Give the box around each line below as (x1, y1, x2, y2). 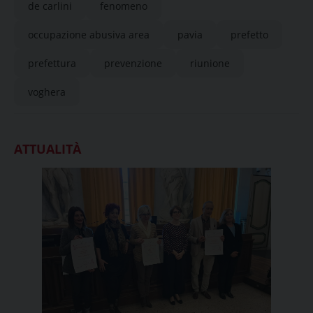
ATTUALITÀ (14, 140, 81, 157)
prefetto (231, 28, 268, 41)
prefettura (28, 57, 76, 70)
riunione (190, 57, 230, 70)
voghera (28, 85, 66, 99)
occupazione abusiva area (28, 28, 150, 41)
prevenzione (104, 57, 162, 70)
